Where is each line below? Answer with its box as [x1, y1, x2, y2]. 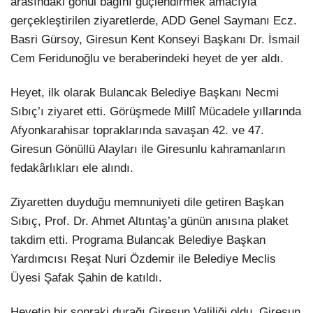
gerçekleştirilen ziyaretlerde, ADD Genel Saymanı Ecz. [10, 13, 297, 27]
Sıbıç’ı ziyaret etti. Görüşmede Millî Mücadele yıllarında [10, 105, 301, 119]
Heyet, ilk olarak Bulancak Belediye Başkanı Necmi [10, 86, 279, 100]
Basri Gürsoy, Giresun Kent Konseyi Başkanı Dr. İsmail [10, 32, 300, 46]
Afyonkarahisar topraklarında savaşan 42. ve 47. [10, 124, 264, 138]
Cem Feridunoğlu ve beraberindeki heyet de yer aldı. [10, 51, 284, 65]
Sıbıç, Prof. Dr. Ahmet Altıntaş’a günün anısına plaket [10, 214, 289, 228]
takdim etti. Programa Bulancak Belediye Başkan [10, 233, 265, 247]
